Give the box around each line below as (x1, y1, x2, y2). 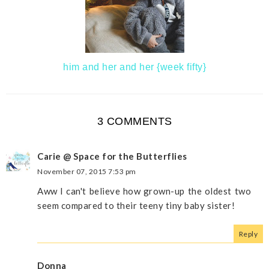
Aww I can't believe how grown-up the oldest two (37, 185, 251, 196)
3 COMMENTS (97, 115, 172, 127)
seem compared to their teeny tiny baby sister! (37, 199, 235, 211)
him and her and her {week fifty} (63, 61, 206, 72)
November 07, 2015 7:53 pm (37, 166, 136, 176)
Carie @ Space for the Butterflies (37, 150, 187, 162)
